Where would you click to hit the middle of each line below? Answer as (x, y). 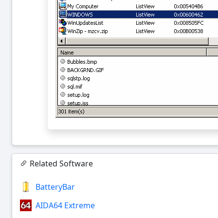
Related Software (60, 164)
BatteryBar (55, 187)
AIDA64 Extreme (65, 206)
